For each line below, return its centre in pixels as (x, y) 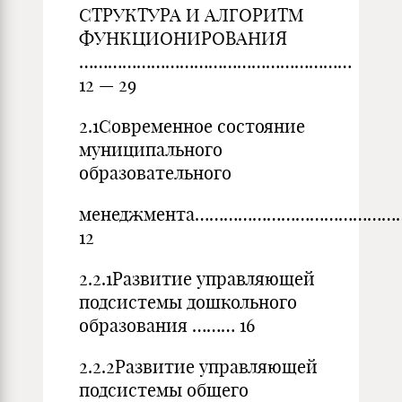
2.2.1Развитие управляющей (197, 279)
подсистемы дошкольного (188, 302)
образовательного (155, 173)
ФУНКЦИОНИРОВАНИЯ (183, 38)
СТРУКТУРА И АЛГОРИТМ (191, 15)
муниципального (151, 149)
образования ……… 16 (167, 325)
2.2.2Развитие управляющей (198, 367)
